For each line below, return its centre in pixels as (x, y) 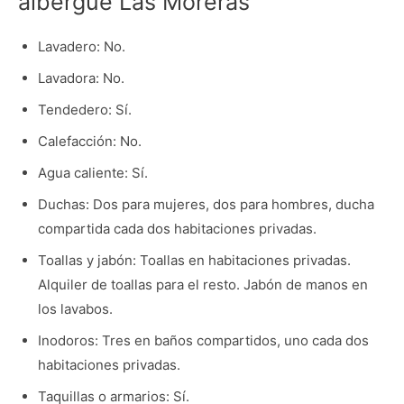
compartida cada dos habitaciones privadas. (177, 229)
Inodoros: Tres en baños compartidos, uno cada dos (203, 341)
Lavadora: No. (81, 78)
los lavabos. (75, 309)
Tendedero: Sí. (84, 110)
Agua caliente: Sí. (92, 173)
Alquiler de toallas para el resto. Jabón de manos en (202, 285)
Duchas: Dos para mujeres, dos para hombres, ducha (206, 205)
